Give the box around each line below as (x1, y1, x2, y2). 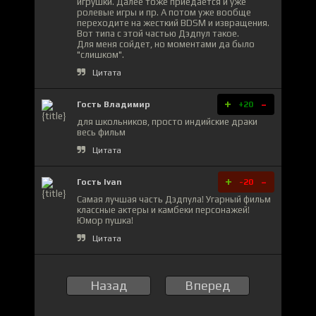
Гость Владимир (77, 99, 150, 109)
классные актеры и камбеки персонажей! (77, 204, 250, 215)
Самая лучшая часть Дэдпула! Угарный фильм (77, 193, 271, 205)
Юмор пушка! (77, 214, 133, 226)
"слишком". (77, 49, 124, 60)
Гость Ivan (77, 176, 122, 187)
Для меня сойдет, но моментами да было (77, 38, 255, 49)
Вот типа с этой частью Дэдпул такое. (77, 28, 239, 39)
